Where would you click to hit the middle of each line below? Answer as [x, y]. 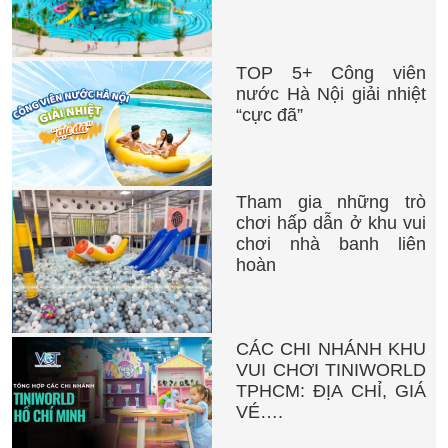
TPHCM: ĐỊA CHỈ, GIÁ [331, 391]
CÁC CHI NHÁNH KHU [331, 349]
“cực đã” [269, 115]
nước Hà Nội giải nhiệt [331, 94]
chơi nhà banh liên [331, 244]
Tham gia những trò [331, 202]
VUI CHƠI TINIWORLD [331, 370]
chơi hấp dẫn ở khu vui [331, 223]
